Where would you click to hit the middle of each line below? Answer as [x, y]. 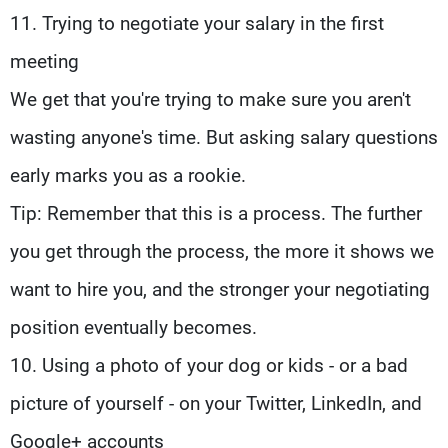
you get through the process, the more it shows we [222, 251]
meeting [44, 61]
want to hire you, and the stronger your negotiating [220, 289]
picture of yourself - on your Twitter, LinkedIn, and [216, 403]
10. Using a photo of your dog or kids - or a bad [209, 365]
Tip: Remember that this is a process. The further [216, 213]
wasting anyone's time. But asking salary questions [224, 137]
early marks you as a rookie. [128, 175]
